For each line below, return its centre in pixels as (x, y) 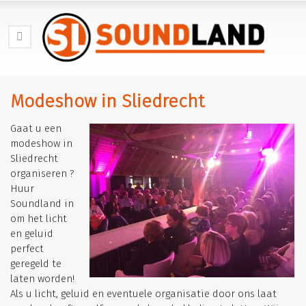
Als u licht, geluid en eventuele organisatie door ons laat (143, 294)
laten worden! (42, 279)
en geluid (32, 234)
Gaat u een (36, 128)
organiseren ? (42, 173)
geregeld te (36, 264)
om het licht (39, 219)
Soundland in (42, 204)
